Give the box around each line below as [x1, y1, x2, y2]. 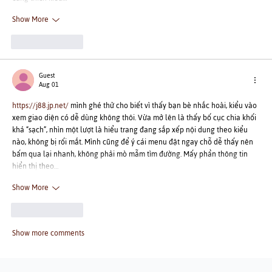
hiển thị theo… [12, 158, 59, 174]
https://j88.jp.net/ [12, 98, 69, 113]
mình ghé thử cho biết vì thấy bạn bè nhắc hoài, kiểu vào [69, 98, 259, 113]
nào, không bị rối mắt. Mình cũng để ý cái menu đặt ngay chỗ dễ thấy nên [12, 134, 255, 149]
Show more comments [12, 225, 84, 240]
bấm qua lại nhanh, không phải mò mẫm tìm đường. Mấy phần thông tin [12, 146, 250, 161]
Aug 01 [39, 78, 59, 91]
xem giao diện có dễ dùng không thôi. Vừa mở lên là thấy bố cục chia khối [12, 110, 258, 125]
